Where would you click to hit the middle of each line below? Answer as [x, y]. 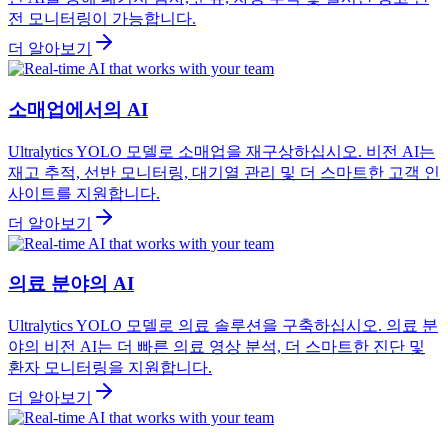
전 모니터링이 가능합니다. [102, 19]
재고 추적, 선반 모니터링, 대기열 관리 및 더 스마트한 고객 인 [224, 172]
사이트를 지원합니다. [84, 193]
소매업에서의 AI [78, 109]
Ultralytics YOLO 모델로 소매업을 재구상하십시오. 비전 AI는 [221, 151]
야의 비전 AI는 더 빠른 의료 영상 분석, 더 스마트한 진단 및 [216, 347]
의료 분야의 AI [71, 284]
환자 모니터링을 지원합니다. [110, 368]
